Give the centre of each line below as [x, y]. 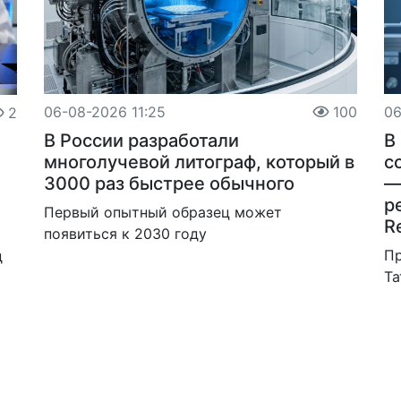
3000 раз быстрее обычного [169, 183]
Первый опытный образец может [163, 212]
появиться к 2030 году [125, 233]
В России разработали [141, 140]
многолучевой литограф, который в [199, 162]
